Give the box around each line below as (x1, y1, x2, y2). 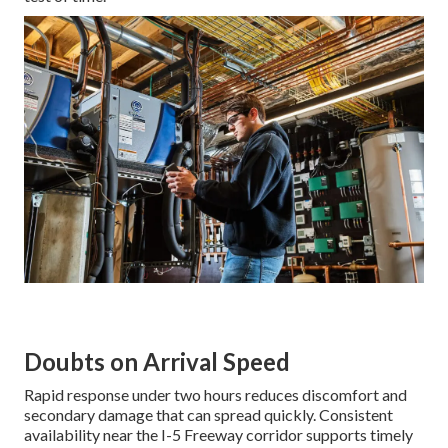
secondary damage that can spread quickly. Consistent (24, 404, 393, 424)
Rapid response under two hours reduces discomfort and (24, 384, 407, 404)
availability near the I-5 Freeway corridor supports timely (24, 424, 413, 444)
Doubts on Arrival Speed (24, 346, 290, 376)
